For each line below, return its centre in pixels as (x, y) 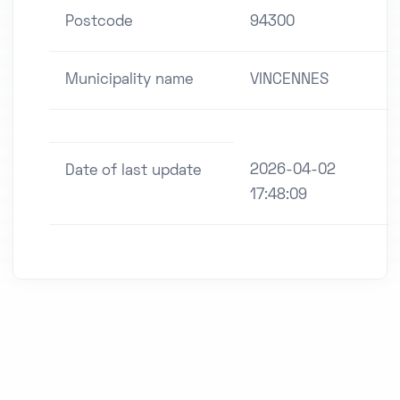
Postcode (99, 23)
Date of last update (133, 172)
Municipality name (129, 81)
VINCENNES (289, 81)
